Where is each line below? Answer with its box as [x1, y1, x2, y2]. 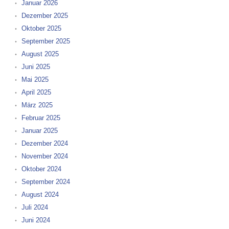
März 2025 [21, 101, 53, 109]
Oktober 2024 [21, 165, 61, 173]
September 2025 [21, 37, 70, 45]
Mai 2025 [21, 76, 49, 83]
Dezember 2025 [21, 12, 68, 19]
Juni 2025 [21, 63, 50, 71]
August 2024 [21, 191, 59, 198]
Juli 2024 [21, 203, 48, 211]
